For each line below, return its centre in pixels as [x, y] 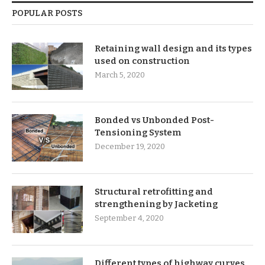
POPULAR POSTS [47, 14]
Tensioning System [138, 133]
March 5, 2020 [120, 75]
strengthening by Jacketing [156, 204]
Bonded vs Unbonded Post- [154, 120]
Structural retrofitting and [154, 192]
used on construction [142, 61]
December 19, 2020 [130, 147]
